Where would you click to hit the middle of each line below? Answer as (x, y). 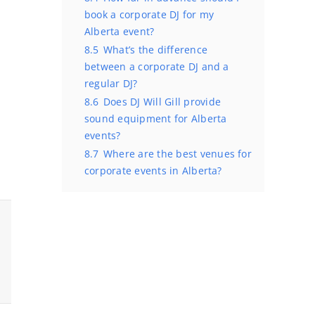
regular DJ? (111, 83)
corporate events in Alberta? (153, 171)
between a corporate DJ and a (157, 66)
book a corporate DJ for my (149, 14)
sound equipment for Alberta (156, 118)
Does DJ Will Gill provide (162, 102)
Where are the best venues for (177, 154)
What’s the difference (155, 50)
